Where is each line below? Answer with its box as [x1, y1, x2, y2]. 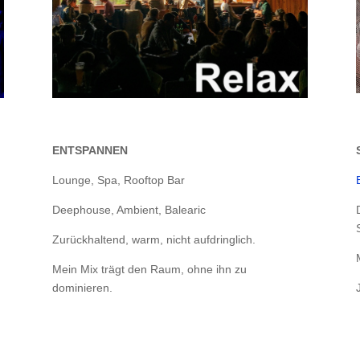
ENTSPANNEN [51, 144, 128, 157]
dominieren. [51, 281, 112, 295]
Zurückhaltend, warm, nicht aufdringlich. [51, 233, 256, 247]
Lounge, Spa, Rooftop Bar [51, 174, 185, 187]
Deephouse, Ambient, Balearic [51, 203, 206, 217]
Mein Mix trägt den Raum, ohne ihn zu [51, 263, 247, 276]
